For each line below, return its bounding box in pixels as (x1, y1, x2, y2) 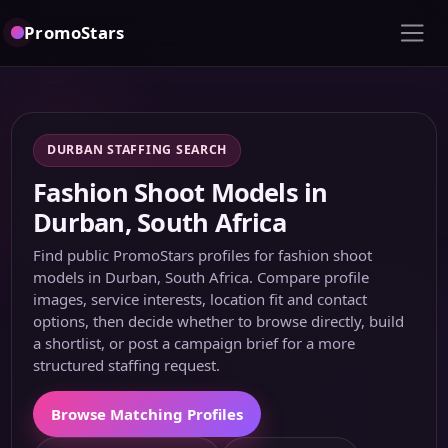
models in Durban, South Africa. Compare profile (33, 266, 370, 287)
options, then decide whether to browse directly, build (33, 310, 405, 331)
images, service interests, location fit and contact (33, 288, 368, 309)
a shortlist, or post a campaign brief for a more (33, 332, 356, 353)
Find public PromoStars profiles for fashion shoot (33, 244, 373, 265)
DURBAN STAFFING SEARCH (47, 141, 228, 159)
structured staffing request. (33, 354, 221, 375)
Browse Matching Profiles (51, 403, 244, 424)
